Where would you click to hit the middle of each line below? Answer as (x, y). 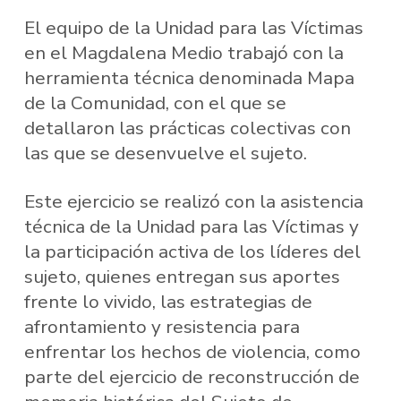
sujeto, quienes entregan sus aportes (182, 277)
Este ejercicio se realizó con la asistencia (193, 202)
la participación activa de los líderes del (192, 252)
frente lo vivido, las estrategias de (168, 302)
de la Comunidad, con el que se (155, 103)
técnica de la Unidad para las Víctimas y (191, 227)
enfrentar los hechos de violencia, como (192, 352)
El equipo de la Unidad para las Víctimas (193, 28)
